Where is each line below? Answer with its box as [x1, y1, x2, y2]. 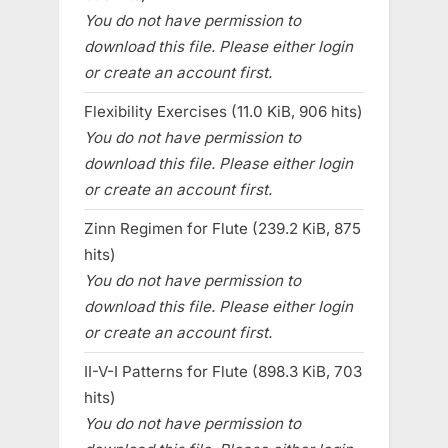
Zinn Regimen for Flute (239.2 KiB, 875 [84, 218, 361, 238]
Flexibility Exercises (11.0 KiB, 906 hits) [84, 101, 363, 121]
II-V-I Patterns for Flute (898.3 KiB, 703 [84, 361, 362, 381]
